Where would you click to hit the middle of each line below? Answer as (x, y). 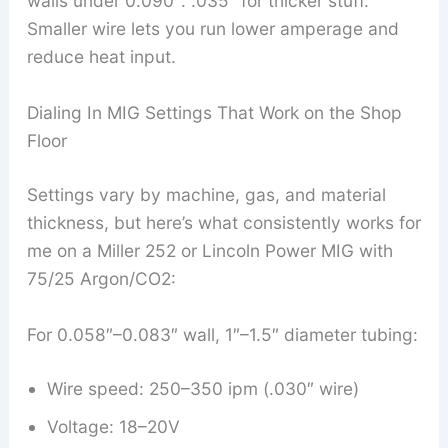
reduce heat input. (101, 57)
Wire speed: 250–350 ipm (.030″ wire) (202, 388)
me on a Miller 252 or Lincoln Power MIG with (209, 251)
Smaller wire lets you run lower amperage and (212, 29)
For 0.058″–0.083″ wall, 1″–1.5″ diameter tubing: (222, 334)
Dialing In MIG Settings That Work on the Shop (214, 113)
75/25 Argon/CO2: (101, 279)
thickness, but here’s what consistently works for (223, 223)
